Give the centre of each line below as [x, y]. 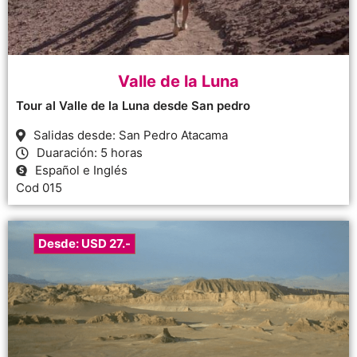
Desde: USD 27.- [84, 243]
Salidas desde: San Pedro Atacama [131, 135]
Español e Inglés [81, 170]
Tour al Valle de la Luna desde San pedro [133, 105]
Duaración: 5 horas [90, 152]
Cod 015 [39, 187]
